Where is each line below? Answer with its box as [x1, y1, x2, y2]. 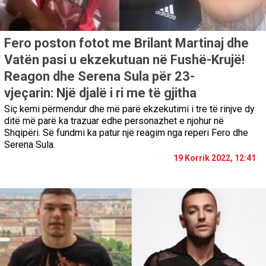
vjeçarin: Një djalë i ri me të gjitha [4, 85, 197, 101]
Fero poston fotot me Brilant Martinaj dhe [4, 36, 249, 51]
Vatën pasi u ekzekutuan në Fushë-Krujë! [4, 52, 245, 68]
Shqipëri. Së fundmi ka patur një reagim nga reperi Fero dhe [4, 127, 248, 139]
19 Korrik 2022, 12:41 [173, 153, 256, 163]
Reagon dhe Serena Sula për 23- [4, 69, 195, 84]
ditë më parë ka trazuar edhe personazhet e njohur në [4, 115, 224, 127]
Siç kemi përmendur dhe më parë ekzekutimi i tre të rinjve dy [4, 103, 255, 115]
